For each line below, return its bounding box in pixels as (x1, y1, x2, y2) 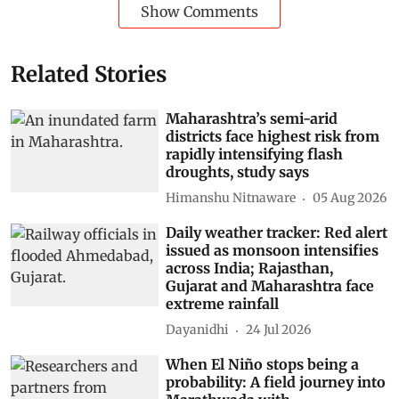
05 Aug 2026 (313, 190, 387, 207)
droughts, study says (166, 162, 310, 181)
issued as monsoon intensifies (166, 240, 379, 259)
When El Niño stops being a (166, 354, 360, 373)
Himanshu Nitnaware (166, 190, 297, 207)
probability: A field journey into (166, 372, 387, 391)
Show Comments (141, 2, 258, 20)
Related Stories (11, 60, 167, 88)
